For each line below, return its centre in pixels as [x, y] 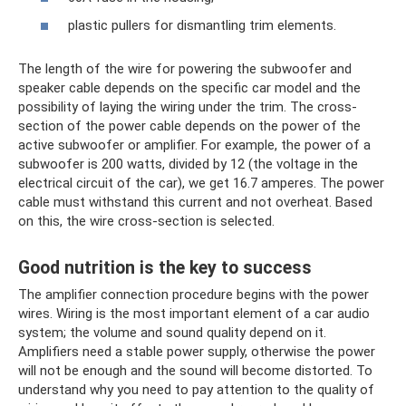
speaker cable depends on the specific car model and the [189, 88]
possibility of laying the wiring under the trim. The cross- [188, 107]
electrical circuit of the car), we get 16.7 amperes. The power [201, 184]
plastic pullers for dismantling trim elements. [202, 26]
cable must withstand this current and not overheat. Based [195, 203]
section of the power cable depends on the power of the [189, 126]
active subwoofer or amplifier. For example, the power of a [194, 145]
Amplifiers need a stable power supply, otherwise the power [197, 352]
